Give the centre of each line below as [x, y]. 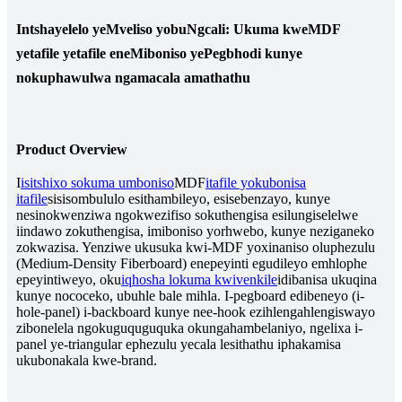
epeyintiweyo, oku [69, 280]
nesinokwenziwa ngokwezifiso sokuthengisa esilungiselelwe [187, 215]
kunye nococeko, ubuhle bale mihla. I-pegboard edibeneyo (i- [190, 296]
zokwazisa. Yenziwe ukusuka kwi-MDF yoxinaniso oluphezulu [196, 248]
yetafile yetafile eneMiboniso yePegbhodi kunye [159, 53]
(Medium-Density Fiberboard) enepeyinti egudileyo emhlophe [192, 264]
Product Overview [72, 149]
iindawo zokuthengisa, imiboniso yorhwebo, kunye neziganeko [195, 232]
